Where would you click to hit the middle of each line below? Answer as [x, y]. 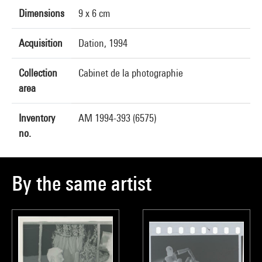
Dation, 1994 [103, 43]
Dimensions [42, 13]
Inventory [37, 118]
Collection [38, 73]
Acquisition [41, 43]
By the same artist [82, 183]
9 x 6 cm [94, 13]
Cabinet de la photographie [131, 73]
